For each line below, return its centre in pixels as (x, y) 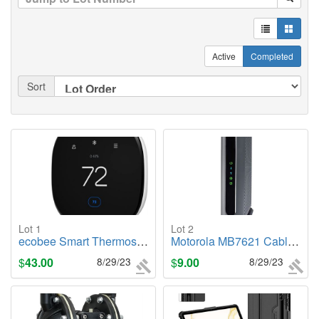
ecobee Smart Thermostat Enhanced (78, 241)
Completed (272, 56)
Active (224, 56)
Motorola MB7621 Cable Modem (229, 241)
